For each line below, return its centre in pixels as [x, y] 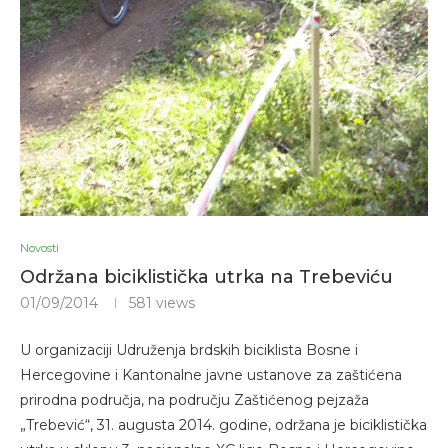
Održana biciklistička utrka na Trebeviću [206, 276]
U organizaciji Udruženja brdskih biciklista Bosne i [189, 349]
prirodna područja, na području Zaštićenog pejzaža [194, 399]
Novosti [39, 247]
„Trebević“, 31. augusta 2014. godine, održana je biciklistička [223, 424]
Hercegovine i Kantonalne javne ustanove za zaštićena [211, 374]
